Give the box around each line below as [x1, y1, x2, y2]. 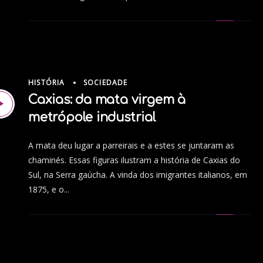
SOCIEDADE [83, 77, 128, 88]
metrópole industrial [28, 110, 156, 124]
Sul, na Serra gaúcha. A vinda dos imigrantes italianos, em [28, 168, 247, 180]
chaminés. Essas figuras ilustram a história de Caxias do [28, 154, 240, 166]
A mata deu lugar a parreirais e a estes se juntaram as [28, 139, 234, 151]
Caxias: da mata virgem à [28, 92, 186, 107]
